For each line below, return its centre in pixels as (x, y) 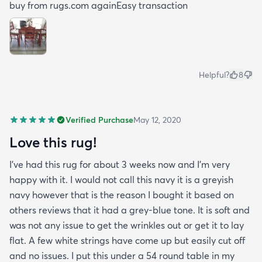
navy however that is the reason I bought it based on (122, 195)
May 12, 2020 (157, 120)
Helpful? (214, 75)
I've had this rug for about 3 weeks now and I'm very (120, 165)
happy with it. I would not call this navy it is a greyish (121, 180)
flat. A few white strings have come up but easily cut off (127, 241)
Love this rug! (53, 142)
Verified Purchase (99, 120)
